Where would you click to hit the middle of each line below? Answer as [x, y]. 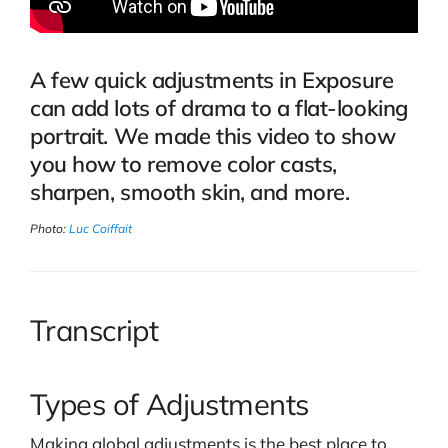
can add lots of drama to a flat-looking [219, 108]
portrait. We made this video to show [213, 136]
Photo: [49, 228]
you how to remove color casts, [183, 164]
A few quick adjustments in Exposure [212, 80]
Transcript [94, 329]
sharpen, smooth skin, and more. [190, 192]
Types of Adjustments [169, 404]
